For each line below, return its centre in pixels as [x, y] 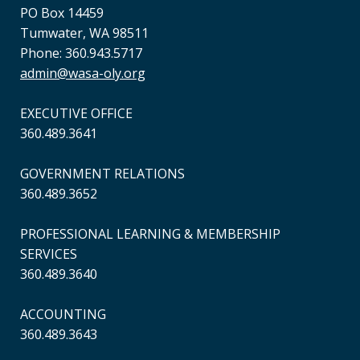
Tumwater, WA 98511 [84, 33]
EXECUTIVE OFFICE [76, 113]
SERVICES [49, 254]
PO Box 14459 [62, 13]
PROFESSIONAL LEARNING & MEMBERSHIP [150, 234]
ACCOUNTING [63, 314]
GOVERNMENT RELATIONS [102, 174]
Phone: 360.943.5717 [81, 53]
